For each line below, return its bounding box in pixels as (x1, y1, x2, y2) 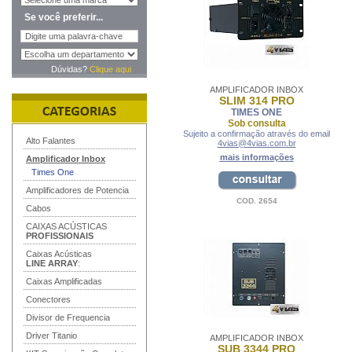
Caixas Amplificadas (26, 277, 102, 286)
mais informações (219, 152, 294, 162)
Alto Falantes (26, 136, 75, 145)
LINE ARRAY (26, 258, 78, 268)
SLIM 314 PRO (218, 94, 295, 107)
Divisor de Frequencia (26, 313, 110, 322)
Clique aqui (90, 64, 131, 74)
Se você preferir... (24, 12, 103, 23)
